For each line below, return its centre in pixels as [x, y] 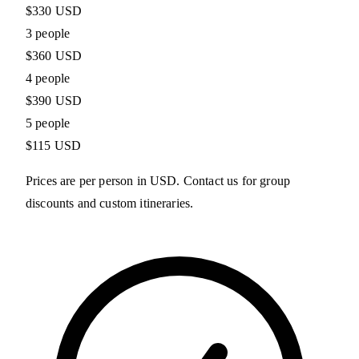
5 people [48, 123]
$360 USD [54, 56]
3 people [48, 34]
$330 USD [54, 11]
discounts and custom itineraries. [110, 204]
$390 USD [54, 101]
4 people [48, 79]
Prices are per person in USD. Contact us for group [158, 181]
